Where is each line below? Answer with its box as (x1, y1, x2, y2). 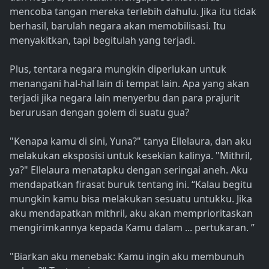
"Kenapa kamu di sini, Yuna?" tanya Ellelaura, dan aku (10, 134, 252, 148)
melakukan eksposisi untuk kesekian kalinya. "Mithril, (10, 149, 252, 163)
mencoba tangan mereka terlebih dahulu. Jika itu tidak (10, 5, 256, 19)
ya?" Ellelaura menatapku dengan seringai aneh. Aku (10, 163, 248, 177)
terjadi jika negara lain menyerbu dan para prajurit (10, 91, 240, 105)
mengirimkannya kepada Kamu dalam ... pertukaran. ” (10, 221, 255, 235)
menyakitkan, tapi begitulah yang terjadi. (10, 34, 195, 47)
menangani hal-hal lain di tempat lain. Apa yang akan (10, 77, 249, 91)
